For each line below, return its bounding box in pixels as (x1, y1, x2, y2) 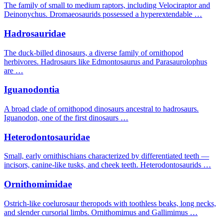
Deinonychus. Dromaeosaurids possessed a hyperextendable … (4, 10, 202, 19)
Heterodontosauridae (4, 131, 90, 142)
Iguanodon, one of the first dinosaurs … (4, 113, 128, 122)
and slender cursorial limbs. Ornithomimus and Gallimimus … (4, 208, 198, 217)
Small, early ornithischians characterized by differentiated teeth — (4, 152, 209, 161)
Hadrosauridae (4, 28, 65, 39)
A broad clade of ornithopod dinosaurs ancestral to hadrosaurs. (4, 104, 199, 113)
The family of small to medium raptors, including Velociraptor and (4, 1, 210, 10)
